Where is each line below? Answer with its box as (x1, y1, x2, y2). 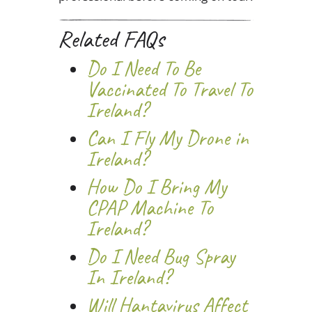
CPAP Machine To (86, 197, 213, 219)
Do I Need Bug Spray (86, 246, 235, 267)
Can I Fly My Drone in (86, 127, 249, 149)
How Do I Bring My (86, 176, 226, 198)
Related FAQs (58, 27, 164, 52)
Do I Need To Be (86, 58, 201, 79)
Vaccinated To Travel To (86, 79, 253, 100)
